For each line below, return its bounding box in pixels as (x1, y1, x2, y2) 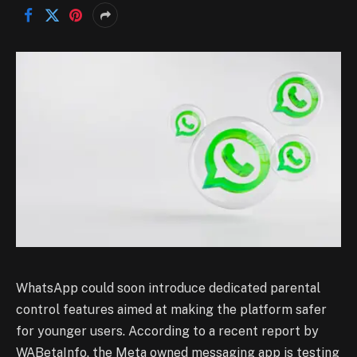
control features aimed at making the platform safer (16, 301, 327, 317)
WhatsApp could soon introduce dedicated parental (16, 280, 320, 296)
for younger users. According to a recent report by (16, 323, 319, 339)
